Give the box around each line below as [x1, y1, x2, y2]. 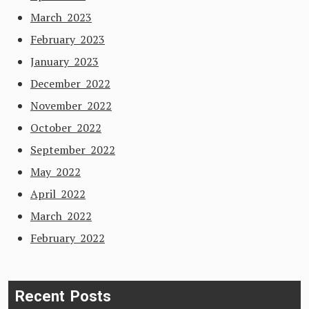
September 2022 [30, 142, 115, 157]
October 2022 [30, 120, 101, 135]
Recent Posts [15, 288, 111, 305]
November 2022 [30, 98, 112, 113]
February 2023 [30, 32, 105, 47]
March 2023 [30, 10, 92, 25]
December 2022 [30, 76, 110, 91]
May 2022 [30, 164, 81, 179]
